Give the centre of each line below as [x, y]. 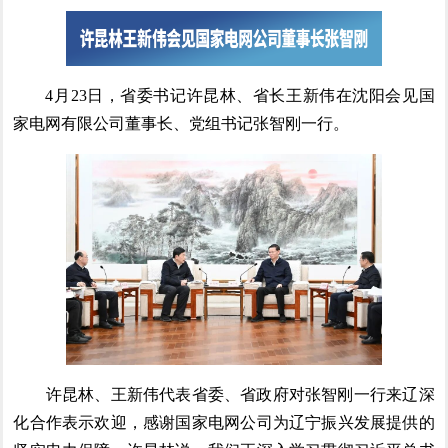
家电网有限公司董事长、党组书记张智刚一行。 [181, 123]
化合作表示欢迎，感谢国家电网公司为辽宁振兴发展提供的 [224, 422]
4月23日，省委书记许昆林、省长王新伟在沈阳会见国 [224, 95]
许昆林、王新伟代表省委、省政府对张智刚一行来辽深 [224, 394]
